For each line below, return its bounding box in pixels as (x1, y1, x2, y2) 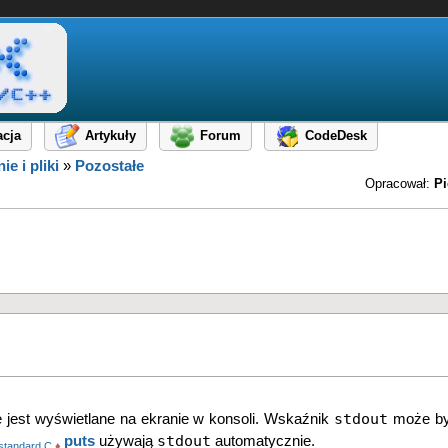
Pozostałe (75, 158, 144, 174)
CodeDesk (305, 128, 367, 144)
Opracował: (365, 176, 434, 191)
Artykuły (85, 128, 136, 144)
